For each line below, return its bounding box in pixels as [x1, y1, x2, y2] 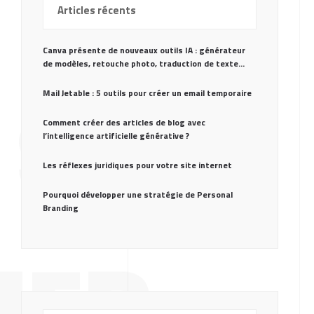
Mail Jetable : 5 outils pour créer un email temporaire [42, 86, 252, 100]
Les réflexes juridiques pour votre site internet [42, 158, 232, 172]
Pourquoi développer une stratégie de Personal [42, 188, 233, 201]
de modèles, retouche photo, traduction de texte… [42, 57, 245, 70]
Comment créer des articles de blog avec [42, 116, 205, 129]
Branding [42, 201, 78, 214]
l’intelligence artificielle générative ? [42, 129, 189, 142]
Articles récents [57, 2, 136, 18]
